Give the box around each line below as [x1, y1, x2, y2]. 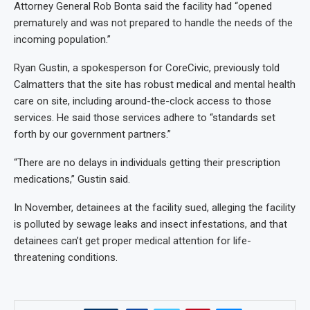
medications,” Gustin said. [14, 172, 130, 185]
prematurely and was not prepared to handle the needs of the [14, 16, 293, 29]
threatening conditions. [14, 250, 118, 264]
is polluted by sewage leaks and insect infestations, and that [14, 217, 287, 230]
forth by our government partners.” [14, 127, 171, 140]
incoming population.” [14, 33, 111, 46]
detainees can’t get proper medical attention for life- [14, 234, 251, 247]
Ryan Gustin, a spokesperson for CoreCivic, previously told [14, 61, 280, 74]
